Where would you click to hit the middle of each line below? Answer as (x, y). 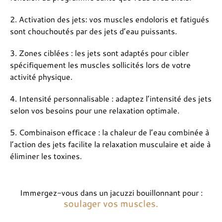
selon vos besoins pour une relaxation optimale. (95, 111)
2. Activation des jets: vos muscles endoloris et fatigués (110, 19)
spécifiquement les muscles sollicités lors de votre (100, 65)
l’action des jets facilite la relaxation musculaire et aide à (110, 144)
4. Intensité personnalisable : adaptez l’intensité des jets (111, 99)
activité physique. (41, 77)
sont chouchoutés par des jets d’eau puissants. (93, 31)
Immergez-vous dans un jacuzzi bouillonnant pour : (111, 193)
